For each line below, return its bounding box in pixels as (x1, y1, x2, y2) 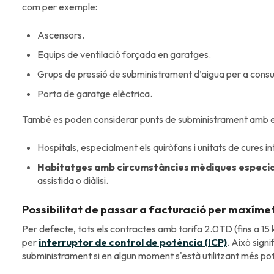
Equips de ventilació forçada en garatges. (37, 48, 211, 61)
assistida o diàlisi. (37, 174, 108, 187)
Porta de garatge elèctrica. (37, 87, 152, 100)
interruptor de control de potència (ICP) (38, 235, 227, 248)
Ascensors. (37, 29, 84, 42)
